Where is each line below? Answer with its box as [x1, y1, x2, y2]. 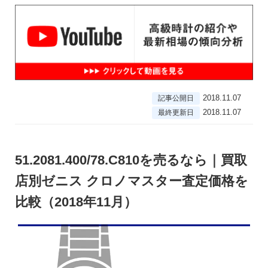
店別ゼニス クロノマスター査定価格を [15, 173, 248, 189]
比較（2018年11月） [15, 194, 137, 210]
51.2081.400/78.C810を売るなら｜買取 [15, 153, 247, 168]
